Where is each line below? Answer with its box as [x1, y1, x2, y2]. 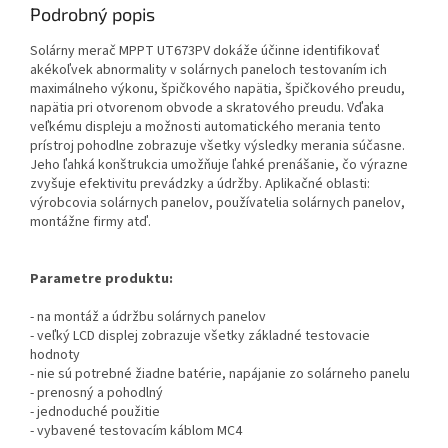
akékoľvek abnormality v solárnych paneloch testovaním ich [30, 60, 387, 81]
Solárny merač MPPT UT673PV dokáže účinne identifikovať [30, 41, 380, 62]
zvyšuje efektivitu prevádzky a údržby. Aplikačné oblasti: [30, 174, 370, 195]
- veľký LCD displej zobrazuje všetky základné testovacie [30, 326, 370, 347]
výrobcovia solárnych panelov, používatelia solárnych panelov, [30, 193, 405, 214]
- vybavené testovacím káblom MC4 [30, 421, 242, 442]
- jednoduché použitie [30, 402, 160, 423]
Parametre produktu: [30, 269, 173, 290]
